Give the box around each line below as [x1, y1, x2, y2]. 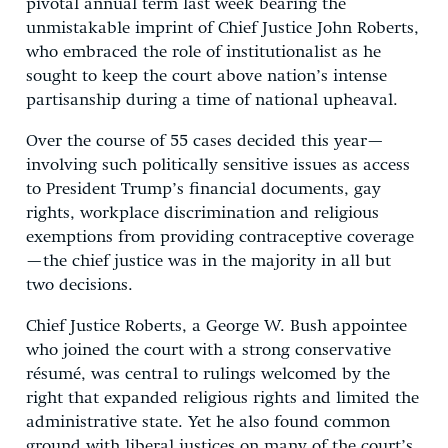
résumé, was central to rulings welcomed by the [26, 365, 390, 383]
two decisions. [26, 276, 133, 294]
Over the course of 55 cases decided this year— [26, 132, 384, 150]
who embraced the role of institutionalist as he [26, 43, 381, 61]
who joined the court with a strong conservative [26, 341, 391, 359]
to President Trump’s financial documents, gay [26, 180, 381, 198]
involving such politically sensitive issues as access [26, 156, 410, 174]
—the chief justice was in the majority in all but [26, 252, 391, 270]
